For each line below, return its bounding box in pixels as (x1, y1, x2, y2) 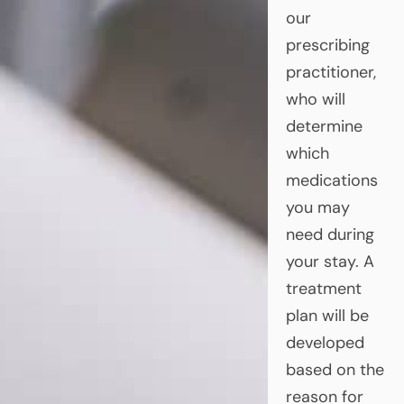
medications (285, 169, 378, 191)
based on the (285, 358, 384, 381)
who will (285, 87, 345, 110)
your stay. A (285, 250, 374, 272)
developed (285, 331, 364, 353)
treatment (285, 277, 362, 299)
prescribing (285, 33, 370, 56)
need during (285, 223, 374, 245)
